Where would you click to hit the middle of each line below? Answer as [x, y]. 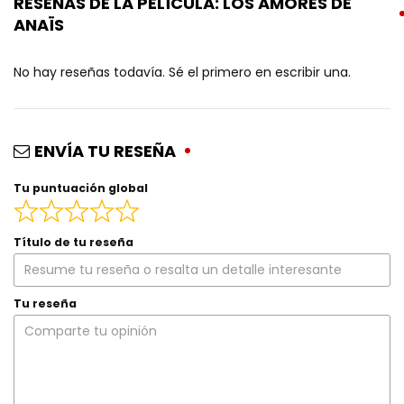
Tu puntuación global [81, 188]
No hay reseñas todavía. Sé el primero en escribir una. [182, 73]
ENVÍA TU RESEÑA [105, 151]
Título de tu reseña [73, 242]
